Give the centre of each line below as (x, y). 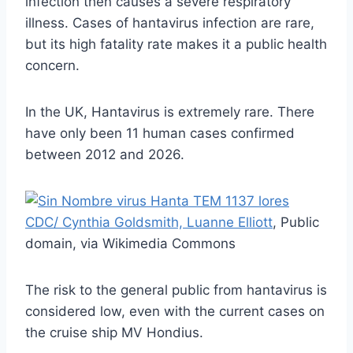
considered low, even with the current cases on (175, 311)
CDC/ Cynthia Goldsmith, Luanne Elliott (149, 222)
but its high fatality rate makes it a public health (176, 44)
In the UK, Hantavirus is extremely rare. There (170, 112)
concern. (52, 65)
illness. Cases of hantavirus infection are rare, (170, 23)
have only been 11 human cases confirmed (160, 133)
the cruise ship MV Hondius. (114, 333)
